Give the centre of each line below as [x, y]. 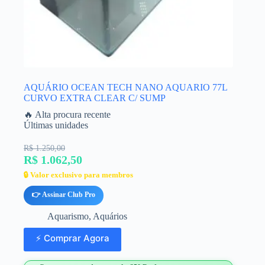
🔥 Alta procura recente [67, 114]
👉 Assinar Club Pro [64, 194]
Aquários [110, 216]
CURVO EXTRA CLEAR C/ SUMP [95, 98]
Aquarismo [68, 216]
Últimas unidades [56, 125]
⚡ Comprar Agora [72, 238]
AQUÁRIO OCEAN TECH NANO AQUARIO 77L [125, 87]
